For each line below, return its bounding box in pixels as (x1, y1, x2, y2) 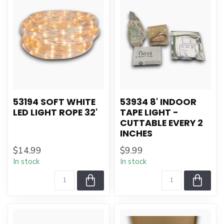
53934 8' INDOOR (120, 96, 196, 108)
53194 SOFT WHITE (13, 96, 95, 108)
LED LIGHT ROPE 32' (13, 106, 97, 118)
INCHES (120, 127, 152, 139)
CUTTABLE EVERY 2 (120, 117, 203, 129)
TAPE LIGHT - (120, 106, 178, 118)
